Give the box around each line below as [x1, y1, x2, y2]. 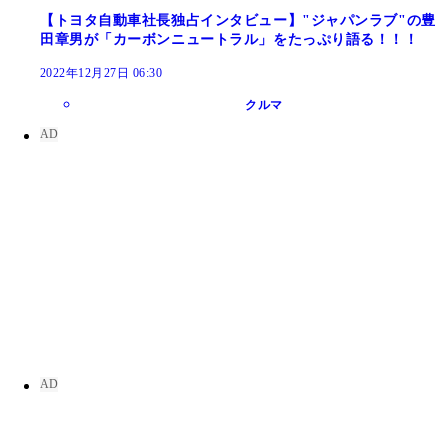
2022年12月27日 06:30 [40, 66, 163, 81]
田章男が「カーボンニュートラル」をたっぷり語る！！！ [40, 32, 419, 48]
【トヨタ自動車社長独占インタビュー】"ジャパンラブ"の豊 [40, 13, 436, 29]
